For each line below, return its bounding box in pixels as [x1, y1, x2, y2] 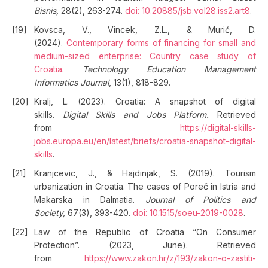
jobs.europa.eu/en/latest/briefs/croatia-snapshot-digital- [34, 136, 256, 146]
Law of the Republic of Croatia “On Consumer [34, 227, 256, 237]
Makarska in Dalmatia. [34, 194, 145, 205]
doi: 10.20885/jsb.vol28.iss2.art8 [125, 5, 250, 16]
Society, [34, 208, 65, 218]
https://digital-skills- [180, 123, 256, 133]
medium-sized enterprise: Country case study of [34, 51, 256, 61]
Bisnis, [34, 5, 59, 16]
